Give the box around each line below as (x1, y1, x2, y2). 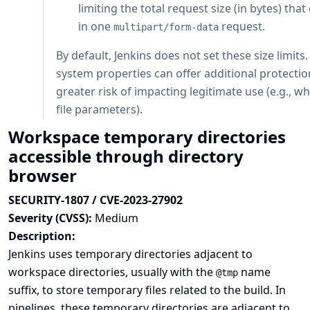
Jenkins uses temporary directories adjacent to (8, 246, 253, 262)
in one (78, 19, 113, 34)
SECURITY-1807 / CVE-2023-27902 (8, 192, 183, 208)
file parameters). (56, 102, 143, 117)
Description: (8, 228, 75, 244)
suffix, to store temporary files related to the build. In (8, 282, 286, 298)
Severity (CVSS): (8, 210, 95, 226)
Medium (95, 210, 138, 226)
